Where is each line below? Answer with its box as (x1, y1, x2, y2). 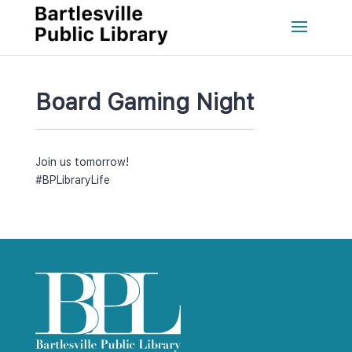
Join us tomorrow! (35, 156, 129, 168)
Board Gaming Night (35, 88, 254, 115)
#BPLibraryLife (35, 174, 110, 186)
